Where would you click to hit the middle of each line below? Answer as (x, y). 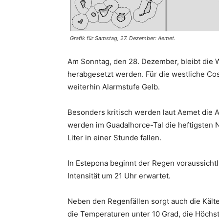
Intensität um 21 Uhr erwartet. (119, 175)
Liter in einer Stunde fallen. (114, 137)
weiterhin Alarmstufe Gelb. (114, 87)
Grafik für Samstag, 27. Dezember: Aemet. (123, 38)
